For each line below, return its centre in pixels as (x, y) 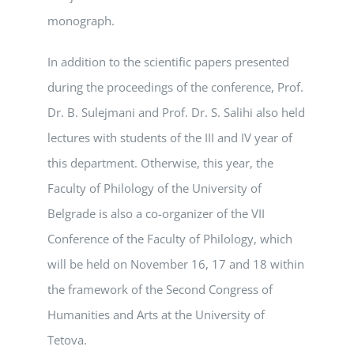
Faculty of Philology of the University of (154, 188)
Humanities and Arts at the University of (156, 314)
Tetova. (67, 340)
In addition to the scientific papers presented (168, 62)
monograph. (81, 21)
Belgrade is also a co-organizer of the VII (156, 213)
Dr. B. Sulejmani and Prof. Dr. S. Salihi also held (176, 112)
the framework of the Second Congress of (160, 289)
